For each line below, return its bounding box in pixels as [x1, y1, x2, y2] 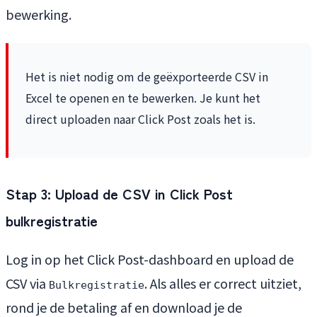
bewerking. [6, 4, 71, 23]
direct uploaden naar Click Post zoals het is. [25, 110, 255, 127]
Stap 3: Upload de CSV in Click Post [6, 183, 233, 204]
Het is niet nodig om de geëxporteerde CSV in [25, 67, 268, 85]
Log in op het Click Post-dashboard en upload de [6, 249, 294, 268]
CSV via [6, 273, 49, 292]
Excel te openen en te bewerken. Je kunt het [25, 88, 260, 106]
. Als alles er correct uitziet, [144, 273, 301, 292]
